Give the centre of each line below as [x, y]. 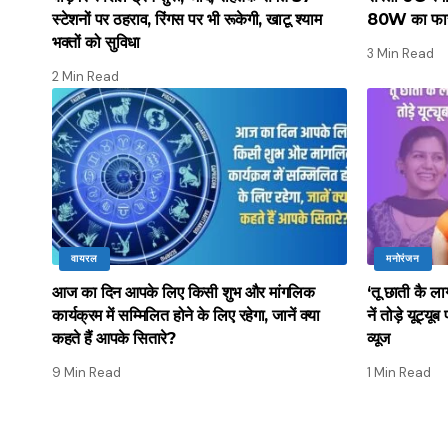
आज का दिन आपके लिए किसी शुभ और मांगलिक [183, 292]
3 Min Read [400, 53]
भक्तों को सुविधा [96, 42]
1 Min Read [399, 372]
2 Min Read [85, 76]
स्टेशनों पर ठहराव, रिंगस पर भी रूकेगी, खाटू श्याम [186, 19]
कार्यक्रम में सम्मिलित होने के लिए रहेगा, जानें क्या [186, 315]
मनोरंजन [403, 258]
